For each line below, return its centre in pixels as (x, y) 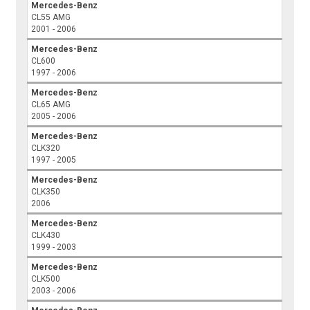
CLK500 (46, 279)
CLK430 (46, 236)
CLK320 (46, 148)
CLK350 (46, 192)
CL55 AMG (51, 18)
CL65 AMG (51, 105)
